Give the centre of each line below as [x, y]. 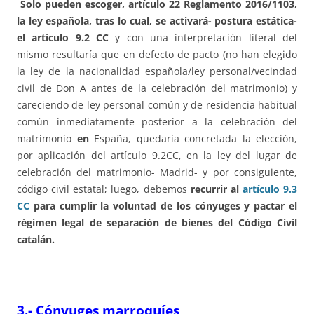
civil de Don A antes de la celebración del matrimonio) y [157, 88]
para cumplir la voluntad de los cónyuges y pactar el [163, 206]
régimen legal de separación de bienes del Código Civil [157, 223]
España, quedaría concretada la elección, [193, 139]
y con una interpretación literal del [203, 38]
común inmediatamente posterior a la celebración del [157, 122]
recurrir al [216, 189]
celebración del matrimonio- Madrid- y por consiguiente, [157, 172]
